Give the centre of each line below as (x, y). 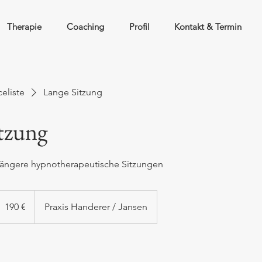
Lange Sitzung (73, 92)
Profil (139, 27)
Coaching (85, 27)
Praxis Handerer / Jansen (96, 207)
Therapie (24, 27)
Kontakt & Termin (208, 27)
